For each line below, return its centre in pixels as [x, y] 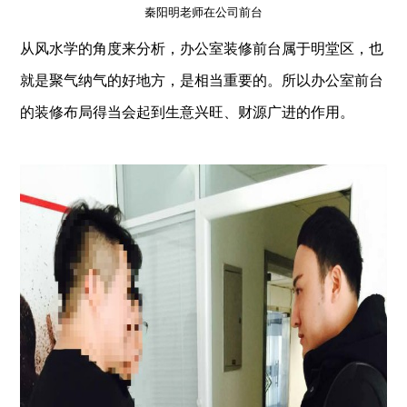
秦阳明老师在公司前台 [203, 12]
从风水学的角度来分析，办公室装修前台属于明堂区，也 [202, 49]
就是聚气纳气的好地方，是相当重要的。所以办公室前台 [202, 80]
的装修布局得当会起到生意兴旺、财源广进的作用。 [188, 112]
